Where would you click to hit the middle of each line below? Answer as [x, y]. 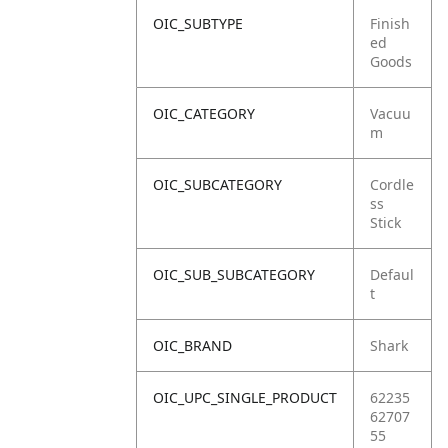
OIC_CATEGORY [204, 113]
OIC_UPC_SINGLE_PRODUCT [245, 397]
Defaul [392, 274]
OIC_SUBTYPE [198, 23]
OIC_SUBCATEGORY [217, 184]
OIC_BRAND [192, 345]
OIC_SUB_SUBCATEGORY [234, 274]
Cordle [392, 184]
